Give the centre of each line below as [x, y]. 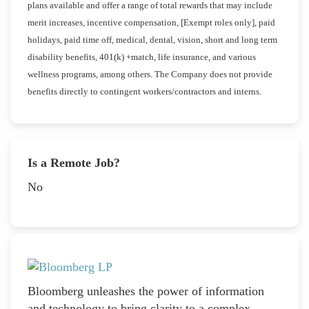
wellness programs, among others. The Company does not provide [150, 74]
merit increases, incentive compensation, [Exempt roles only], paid [151, 22]
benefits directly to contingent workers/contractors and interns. [144, 91]
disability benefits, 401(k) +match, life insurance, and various [142, 57]
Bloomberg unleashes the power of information [146, 291]
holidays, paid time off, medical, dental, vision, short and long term [152, 39]
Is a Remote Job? [74, 162]
